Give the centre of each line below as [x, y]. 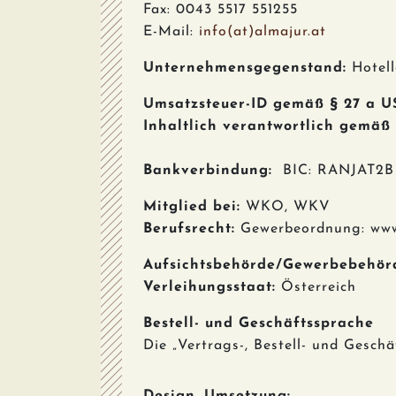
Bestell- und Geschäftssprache [259, 324]
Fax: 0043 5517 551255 [221, 10]
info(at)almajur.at [263, 32]
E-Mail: [171, 32]
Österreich [316, 287]
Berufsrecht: [189, 229]
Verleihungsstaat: [209, 287]
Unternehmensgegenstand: [245, 68]
